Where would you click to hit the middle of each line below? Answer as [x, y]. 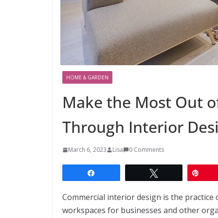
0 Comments [146, 149]
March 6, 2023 [87, 149]
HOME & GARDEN [87, 77]
